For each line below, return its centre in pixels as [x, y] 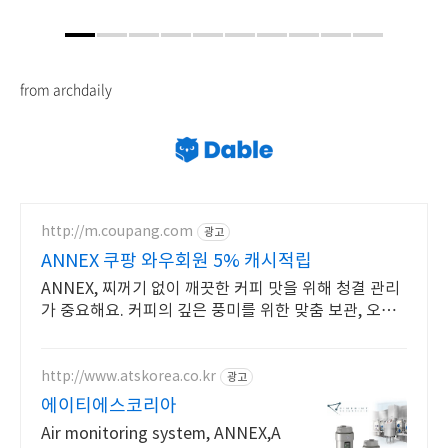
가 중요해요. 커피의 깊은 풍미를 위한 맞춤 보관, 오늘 [218, 311]
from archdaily [66, 89]
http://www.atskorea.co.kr [128, 376]
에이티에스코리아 [109, 406]
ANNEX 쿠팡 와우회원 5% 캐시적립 [176, 261]
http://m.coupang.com [117, 231]
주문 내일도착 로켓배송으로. [137, 333]
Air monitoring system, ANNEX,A [161, 434]
